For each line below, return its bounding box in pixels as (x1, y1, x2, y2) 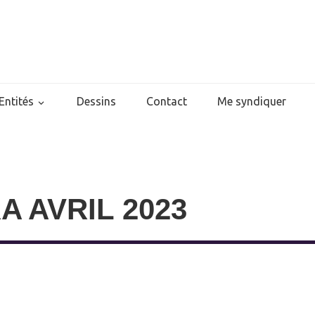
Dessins (77, 95, 116, 108)
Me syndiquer (217, 95, 286, 108)
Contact (146, 95, 187, 108)
